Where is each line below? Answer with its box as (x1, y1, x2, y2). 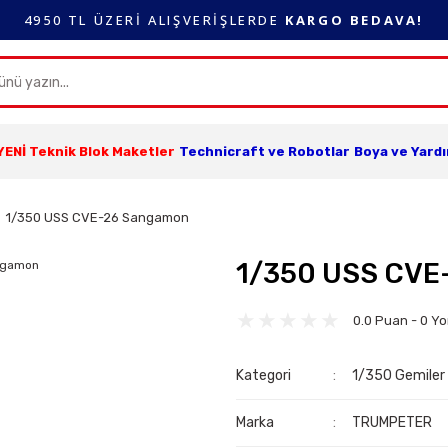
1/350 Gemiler (352, 367, 446, 384)
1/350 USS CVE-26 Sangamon (6, 210, 189, 225)
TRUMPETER (352, 414, 433, 431)
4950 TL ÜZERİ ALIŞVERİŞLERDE (23, 10, 286, 29)
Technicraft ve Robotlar (178, 144, 350, 159)
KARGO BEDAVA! (285, 10, 425, 29)
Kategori (236, 367, 291, 384)
